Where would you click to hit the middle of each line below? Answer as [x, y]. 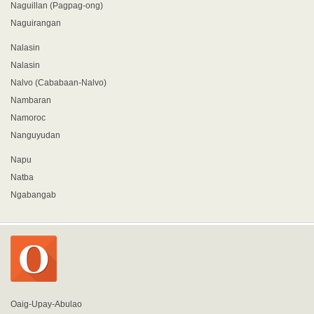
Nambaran [31, 100]
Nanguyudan [35, 135]
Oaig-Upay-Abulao [46, 304]
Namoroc [28, 118]
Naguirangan [36, 23]
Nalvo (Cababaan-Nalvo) [59, 83]
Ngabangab [33, 195]
